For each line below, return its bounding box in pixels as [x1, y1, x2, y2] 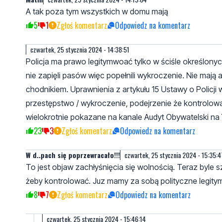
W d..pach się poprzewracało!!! [26, 149, 120, 160]
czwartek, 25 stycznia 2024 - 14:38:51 [30, 44, 129, 55]
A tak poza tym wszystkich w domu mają [26, 6, 168, 16]
